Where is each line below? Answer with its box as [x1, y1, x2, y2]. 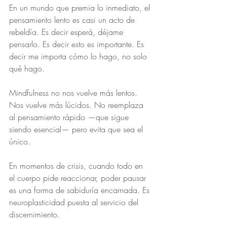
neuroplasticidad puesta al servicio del [9, 197, 141, 208]
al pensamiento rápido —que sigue [9, 111, 131, 123]
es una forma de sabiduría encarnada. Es [9, 184, 152, 196]
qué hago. [9, 63, 45, 74]
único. [9, 136, 30, 147]
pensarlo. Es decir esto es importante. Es [9, 39, 146, 50]
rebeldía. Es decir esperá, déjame [9, 26, 126, 37]
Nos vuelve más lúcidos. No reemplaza [9, 99, 146, 110]
